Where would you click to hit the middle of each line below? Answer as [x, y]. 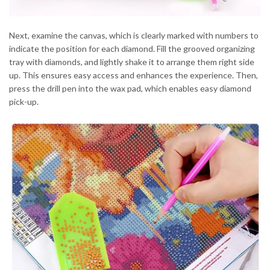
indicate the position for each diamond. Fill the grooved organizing [132, 49]
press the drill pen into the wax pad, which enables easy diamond [130, 89]
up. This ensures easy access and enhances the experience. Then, [133, 75]
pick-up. [24, 102]
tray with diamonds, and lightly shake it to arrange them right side [132, 62]
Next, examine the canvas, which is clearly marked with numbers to [134, 36]
